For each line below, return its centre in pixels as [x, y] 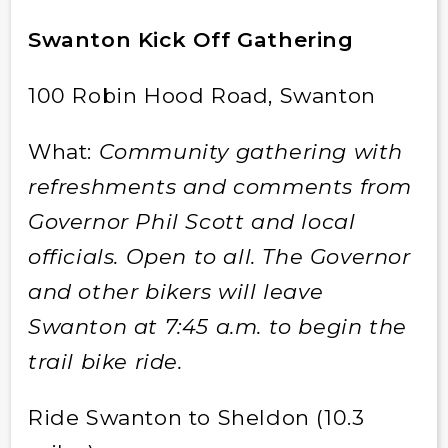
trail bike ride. [105, 361]
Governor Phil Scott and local [191, 221]
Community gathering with [250, 151]
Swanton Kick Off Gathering [190, 39]
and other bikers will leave [175, 291]
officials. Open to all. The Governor [219, 256]
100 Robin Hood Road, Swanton [201, 95]
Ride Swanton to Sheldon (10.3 [196, 417]
